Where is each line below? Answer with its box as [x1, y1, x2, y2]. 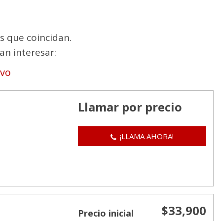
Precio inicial [77, 207, 134, 219]
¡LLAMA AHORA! [119, 131, 174, 141]
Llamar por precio [77, 99, 182, 115]
